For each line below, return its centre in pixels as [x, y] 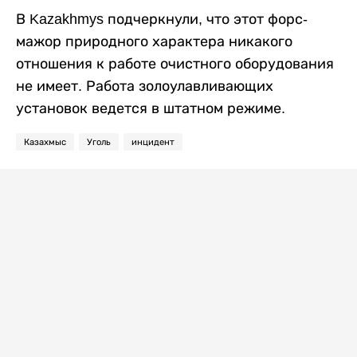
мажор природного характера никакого [154, 41]
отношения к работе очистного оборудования [175, 64]
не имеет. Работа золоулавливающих [145, 86]
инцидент [153, 142]
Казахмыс [45, 142]
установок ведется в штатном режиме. [151, 108]
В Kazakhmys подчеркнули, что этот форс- [162, 19]
